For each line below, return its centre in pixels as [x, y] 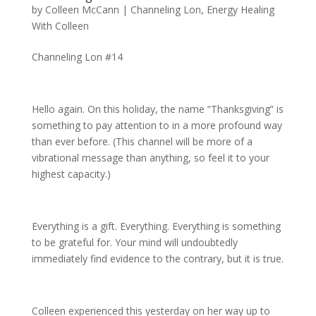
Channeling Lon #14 [77, 57]
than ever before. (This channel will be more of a [142, 142]
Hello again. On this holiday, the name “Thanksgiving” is [157, 109]
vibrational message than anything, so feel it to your [150, 158]
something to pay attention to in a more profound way [157, 126]
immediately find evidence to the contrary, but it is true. [157, 259]
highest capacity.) [71, 174]
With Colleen [60, 26]
